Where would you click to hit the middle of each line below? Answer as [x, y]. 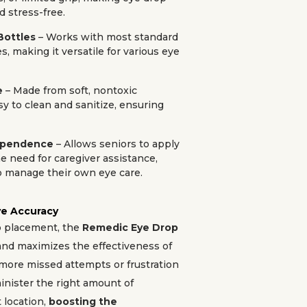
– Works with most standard [107, 37]
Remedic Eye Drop [130, 228]
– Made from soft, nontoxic [70, 90]
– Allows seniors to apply [116, 144]
